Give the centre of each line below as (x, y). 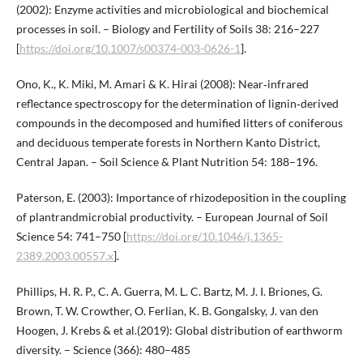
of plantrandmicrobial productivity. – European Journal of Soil (172, 216)
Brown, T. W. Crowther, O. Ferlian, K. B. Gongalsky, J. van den (167, 310)
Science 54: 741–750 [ (71, 236)
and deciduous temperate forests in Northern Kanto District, (168, 142)
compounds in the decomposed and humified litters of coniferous (179, 122)
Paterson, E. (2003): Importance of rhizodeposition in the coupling (181, 197)
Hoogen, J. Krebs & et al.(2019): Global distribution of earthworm (179, 330)
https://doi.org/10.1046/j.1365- (204, 236)
